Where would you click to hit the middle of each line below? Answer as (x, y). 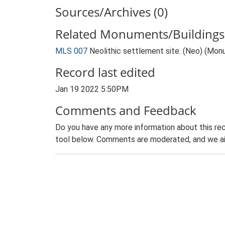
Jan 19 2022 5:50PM (92, 89)
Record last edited (105, 72)
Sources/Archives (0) (111, 12)
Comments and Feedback (126, 110)
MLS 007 (71, 51)
